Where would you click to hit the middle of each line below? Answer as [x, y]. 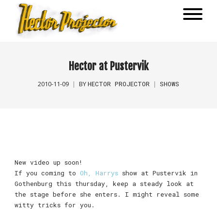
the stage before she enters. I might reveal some [107, 194]
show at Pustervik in [158, 173]
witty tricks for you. [55, 205]
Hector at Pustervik [108, 66]
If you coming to [47, 173]
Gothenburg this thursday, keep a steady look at [104, 184]
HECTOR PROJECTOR [119, 84]
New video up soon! [48, 162]
